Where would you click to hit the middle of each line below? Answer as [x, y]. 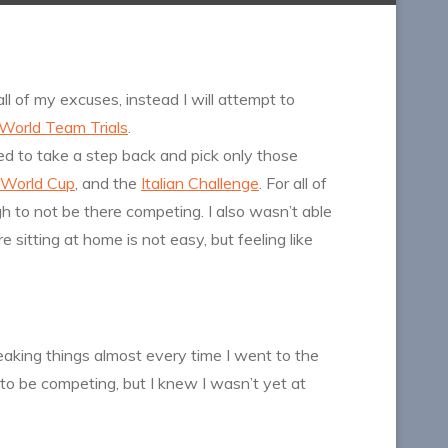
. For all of [293, 183]
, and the [108, 183]
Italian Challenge [200, 183]
